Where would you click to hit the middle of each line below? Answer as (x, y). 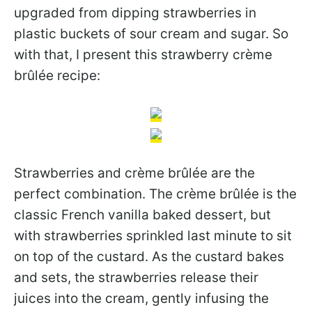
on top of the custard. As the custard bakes (149, 257)
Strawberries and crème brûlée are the (134, 173)
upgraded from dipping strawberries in (135, 13)
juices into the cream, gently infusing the (141, 299)
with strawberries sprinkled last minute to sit (153, 236)
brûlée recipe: (57, 76)
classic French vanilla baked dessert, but (142, 215)
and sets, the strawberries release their (136, 278)
